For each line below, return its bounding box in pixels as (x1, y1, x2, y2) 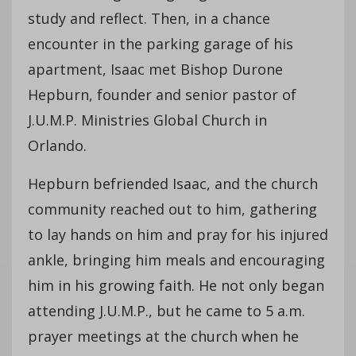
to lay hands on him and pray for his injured (28, 224, 328, 244)
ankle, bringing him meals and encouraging (28, 250, 325, 269)
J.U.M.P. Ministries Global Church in (28, 110, 267, 130)
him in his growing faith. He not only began (28, 275, 324, 295)
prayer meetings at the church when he (28, 326, 299, 346)
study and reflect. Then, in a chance (28, 8, 270, 28)
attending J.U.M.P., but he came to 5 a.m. (28, 300, 305, 320)
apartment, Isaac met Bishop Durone (28, 59, 283, 79)
